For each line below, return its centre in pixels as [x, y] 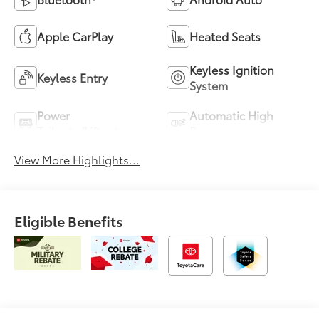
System [209, 85]
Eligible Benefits [69, 220]
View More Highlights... [77, 159]
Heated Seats [225, 36]
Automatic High [231, 115]
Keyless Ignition [232, 69]
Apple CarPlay [75, 36]
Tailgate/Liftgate [81, 130]
